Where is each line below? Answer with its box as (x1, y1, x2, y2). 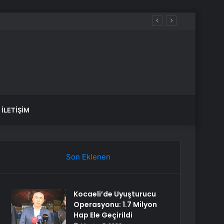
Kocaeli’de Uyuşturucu (73, 189, 156, 199)
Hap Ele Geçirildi (73, 210, 133, 220)
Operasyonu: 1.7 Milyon (73, 199, 157, 209)
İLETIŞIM (1, 106, 29, 114)
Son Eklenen (65, 152, 110, 161)
